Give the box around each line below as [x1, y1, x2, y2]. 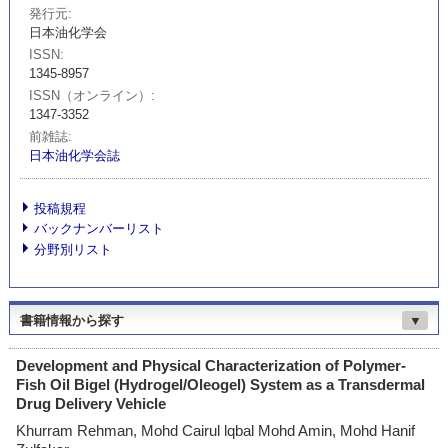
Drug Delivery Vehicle [16, 395, 167, 413]
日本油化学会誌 [29, 148, 121, 164]
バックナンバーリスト [34, 221, 165, 237]
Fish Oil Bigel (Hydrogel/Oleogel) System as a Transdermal [16, 376, 426, 394]
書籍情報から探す [19, 312, 124, 328]
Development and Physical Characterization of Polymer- [16, 357, 407, 375]
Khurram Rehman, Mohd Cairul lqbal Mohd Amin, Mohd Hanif [16, 421, 416, 439]
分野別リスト [34, 242, 113, 258]
